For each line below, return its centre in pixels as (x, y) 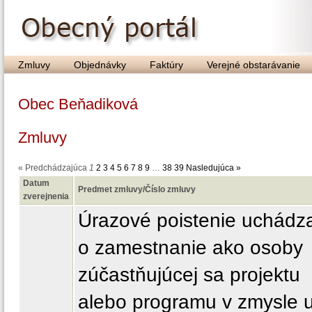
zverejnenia (46, 196)
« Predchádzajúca (53, 168)
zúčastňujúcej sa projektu (189, 274)
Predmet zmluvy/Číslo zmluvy (137, 189)
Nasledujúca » (213, 168)
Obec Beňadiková (78, 104)
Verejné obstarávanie (253, 65)
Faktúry (166, 65)
